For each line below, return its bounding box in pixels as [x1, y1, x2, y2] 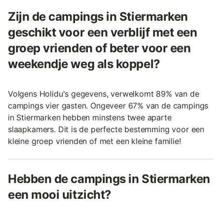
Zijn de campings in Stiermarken [8, 9, 188, 24]
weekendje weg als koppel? [8, 57, 160, 72]
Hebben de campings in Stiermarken [8, 172, 210, 186]
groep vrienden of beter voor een [8, 41, 191, 56]
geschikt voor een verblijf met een [8, 25, 197, 40]
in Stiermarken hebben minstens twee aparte [8, 112, 172, 123]
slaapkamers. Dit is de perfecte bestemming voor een [8, 124, 205, 135]
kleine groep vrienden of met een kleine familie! [8, 136, 181, 147]
